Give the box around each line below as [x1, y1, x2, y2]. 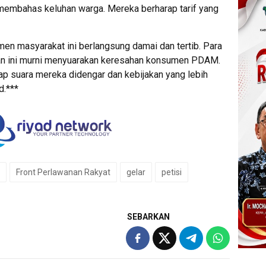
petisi [161, 167, 182, 177]
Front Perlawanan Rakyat [16, 167, 110, 177]
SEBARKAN [127, 211, 170, 221]
